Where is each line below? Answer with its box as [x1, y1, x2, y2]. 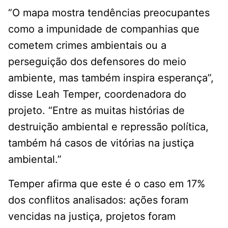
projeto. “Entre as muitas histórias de [8, 104, 185, 117]
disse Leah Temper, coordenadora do [8, 88, 186, 101]
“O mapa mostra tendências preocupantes [8, 7, 210, 19]
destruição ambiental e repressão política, [8, 121, 209, 133]
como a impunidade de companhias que [8, 23, 199, 36]
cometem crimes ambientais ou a [8, 39, 166, 52]
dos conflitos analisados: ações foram [8, 194, 188, 207]
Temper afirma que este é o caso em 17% [8, 178, 205, 190]
